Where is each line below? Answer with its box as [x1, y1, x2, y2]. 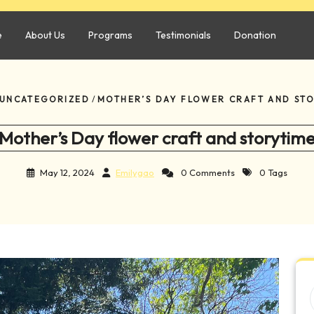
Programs [88, 29, 132, 41]
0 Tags [257, 167, 287, 178]
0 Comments [179, 167, 235, 178]
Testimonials [156, 29, 211, 41]
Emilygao [116, 167, 154, 178]
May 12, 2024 [40, 167, 95, 178]
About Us [25, 29, 65, 41]
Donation [234, 29, 276, 41]
